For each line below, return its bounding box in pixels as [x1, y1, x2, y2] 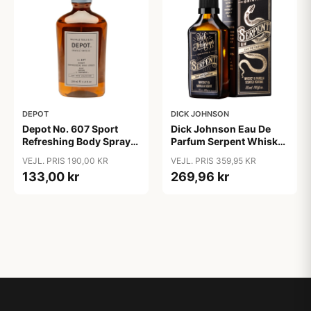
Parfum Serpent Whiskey [171, 135, 289, 147]
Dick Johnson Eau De [171, 123, 271, 135]
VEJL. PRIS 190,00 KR [22, 155, 108, 166]
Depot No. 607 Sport [22, 123, 118, 135]
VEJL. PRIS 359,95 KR [171, 155, 256, 166]
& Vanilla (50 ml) [171, 148, 249, 160]
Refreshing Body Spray [22, 135, 131, 147]
